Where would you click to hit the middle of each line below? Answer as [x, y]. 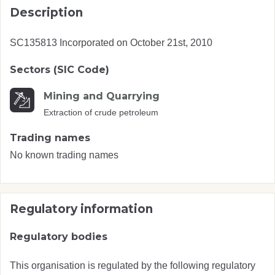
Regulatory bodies [59, 236]
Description [46, 12]
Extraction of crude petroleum [101, 112]
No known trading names [64, 155]
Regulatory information [81, 209]
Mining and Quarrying [102, 96]
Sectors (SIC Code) [60, 69]
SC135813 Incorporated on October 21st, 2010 [111, 42]
